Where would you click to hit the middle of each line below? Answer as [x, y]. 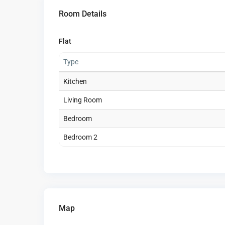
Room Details [83, 14]
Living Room [83, 100]
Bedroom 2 [80, 137]
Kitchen [75, 82]
